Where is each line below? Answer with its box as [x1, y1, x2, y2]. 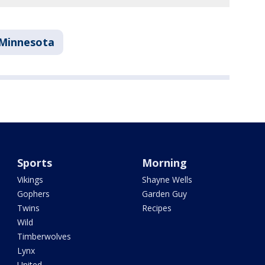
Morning [141, 156, 187, 170]
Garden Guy [141, 188, 187, 199]
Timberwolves [17, 231, 72, 242]
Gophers [17, 188, 50, 199]
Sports [17, 156, 53, 170]
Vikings [17, 174, 44, 185]
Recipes [141, 202, 172, 214]
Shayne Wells [141, 174, 192, 185]
